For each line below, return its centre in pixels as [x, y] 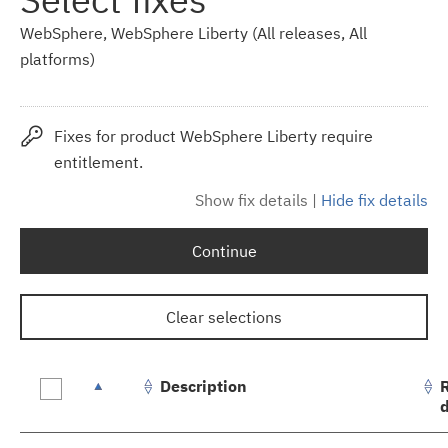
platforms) [57, 58]
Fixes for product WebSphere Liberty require [213, 135]
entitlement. [98, 161]
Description [203, 385]
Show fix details [251, 199]
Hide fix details [374, 199]
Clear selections [224, 316]
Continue [224, 250]
